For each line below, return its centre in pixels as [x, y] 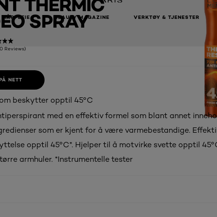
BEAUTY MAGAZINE [82, 17]
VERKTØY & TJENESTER [167, 17]
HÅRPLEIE [16, 17]
